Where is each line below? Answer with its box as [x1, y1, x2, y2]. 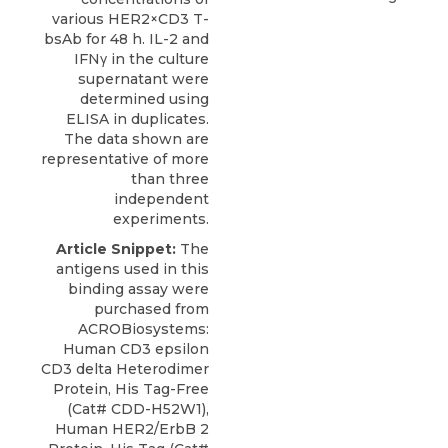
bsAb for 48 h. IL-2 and [44, 29, 209, 48]
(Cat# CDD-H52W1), [67, 399, 209, 418]
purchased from [94, 299, 209, 318]
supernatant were [78, 69, 209, 88]
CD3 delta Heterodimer [41, 359, 209, 378]
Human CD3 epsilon [63, 339, 209, 358]
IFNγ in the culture [74, 49, 209, 68]
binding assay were [68, 279, 209, 298]
